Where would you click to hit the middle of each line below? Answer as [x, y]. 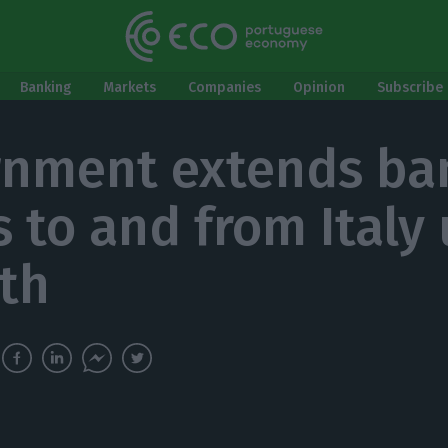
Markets [129, 87]
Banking [45, 87]
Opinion [319, 87]
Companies [224, 87]
